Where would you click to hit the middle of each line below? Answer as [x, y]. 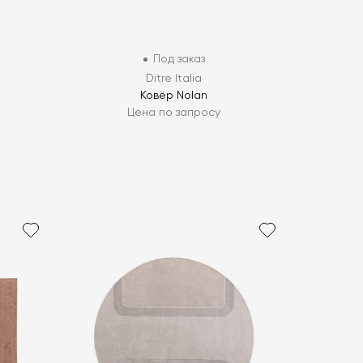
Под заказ [179, 60]
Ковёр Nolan [174, 96]
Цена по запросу [174, 113]
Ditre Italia [174, 79]
